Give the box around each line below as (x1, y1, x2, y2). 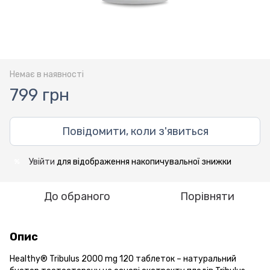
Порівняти (180, 189, 234, 203)
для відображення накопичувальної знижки (55, 156, 231, 167)
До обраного (44, 189, 110, 203)
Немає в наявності (10, 69, 84, 80)
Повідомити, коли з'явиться (61, 124, 209, 138)
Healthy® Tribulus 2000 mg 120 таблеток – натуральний (10, 253, 236, 264)
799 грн (10, 84, 69, 105)
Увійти (29, 156, 55, 167)
